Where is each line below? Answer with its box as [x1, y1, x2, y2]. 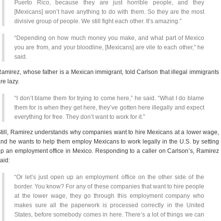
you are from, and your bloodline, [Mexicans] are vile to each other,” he [14, 44, 204, 51]
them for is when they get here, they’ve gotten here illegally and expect [14, 104, 204, 111]
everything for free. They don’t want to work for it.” [14, 113, 145, 120]
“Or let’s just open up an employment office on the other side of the [14, 174, 204, 181]
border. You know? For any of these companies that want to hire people [14, 183, 204, 190]
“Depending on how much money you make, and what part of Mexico [14, 35, 204, 41]
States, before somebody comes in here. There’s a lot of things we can [14, 211, 204, 218]
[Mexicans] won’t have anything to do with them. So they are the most [14, 8, 204, 15]
